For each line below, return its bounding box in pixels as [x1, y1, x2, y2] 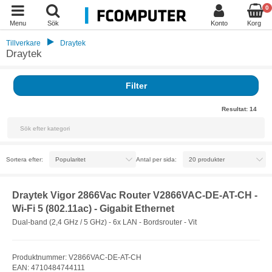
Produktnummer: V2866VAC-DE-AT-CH [12, 253, 141, 262]
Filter [125, 81, 147, 90]
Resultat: [222, 106, 250, 112]
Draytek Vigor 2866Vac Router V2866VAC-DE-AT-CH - [12, 190, 257, 200]
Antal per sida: [136, 155, 177, 163]
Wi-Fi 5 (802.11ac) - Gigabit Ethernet [12, 203, 174, 214]
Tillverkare [6, 39, 41, 47]
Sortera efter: [6, 155, 43, 163]
